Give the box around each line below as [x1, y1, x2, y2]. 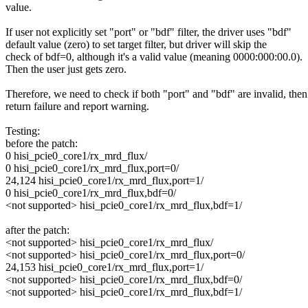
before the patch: [5, 137, 78, 150]
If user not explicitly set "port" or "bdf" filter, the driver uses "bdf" [5, 26, 291, 38]
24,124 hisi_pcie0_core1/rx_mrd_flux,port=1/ [5, 175, 203, 187]
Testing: [5, 125, 40, 137]
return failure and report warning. [5, 100, 149, 113]
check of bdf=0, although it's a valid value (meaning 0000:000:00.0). [5, 51, 302, 63]
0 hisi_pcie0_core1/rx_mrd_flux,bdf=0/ [5, 187, 176, 199]
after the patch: [5, 224, 69, 236]
